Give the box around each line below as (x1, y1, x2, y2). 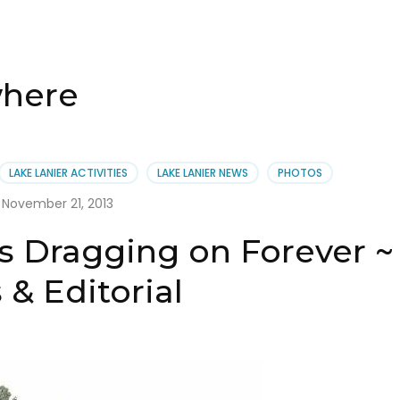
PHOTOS (277, 165, 322, 181)
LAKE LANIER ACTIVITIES (8, 165, 128, 181)
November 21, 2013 (2, 195, 114, 213)
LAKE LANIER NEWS (156, 165, 248, 181)
